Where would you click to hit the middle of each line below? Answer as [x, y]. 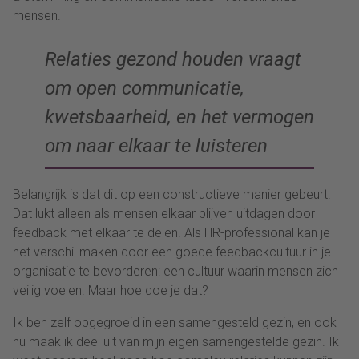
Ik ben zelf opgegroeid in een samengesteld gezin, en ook [175, 322]
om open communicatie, [145, 88]
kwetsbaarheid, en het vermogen [179, 117]
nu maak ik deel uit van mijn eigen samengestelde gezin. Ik [176, 341]
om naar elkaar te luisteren [156, 145]
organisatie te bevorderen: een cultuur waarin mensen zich [175, 271]
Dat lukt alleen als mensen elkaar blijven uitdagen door [164, 213]
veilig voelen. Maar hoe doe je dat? [111, 290]
